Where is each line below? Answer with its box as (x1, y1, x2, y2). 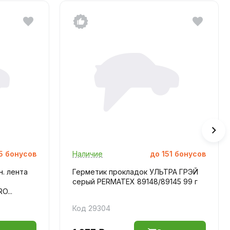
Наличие (72, 149, 103, 158)
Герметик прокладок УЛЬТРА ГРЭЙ (72, 167, 198, 176)
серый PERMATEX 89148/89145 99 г (72, 177, 198, 186)
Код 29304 (72, 203, 110, 213)
